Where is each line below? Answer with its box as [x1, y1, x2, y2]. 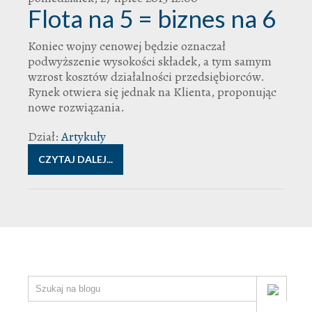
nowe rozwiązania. [28, 98, 125, 116]
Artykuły [61, 127, 106, 145]
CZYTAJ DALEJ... [38, 153, 113, 165]
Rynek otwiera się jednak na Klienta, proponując [28, 83, 276, 100]
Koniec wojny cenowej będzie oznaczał [28, 37, 226, 54]
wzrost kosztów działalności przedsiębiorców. [28, 68, 265, 85]
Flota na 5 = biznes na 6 [28, 3, 276, 33]
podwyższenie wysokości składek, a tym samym [28, 52, 272, 70]
